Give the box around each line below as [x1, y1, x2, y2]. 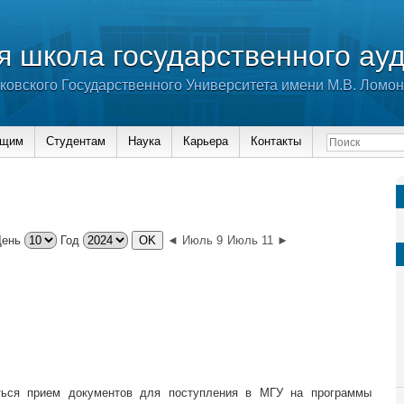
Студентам [46, 134, 106, 148]
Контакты [251, 134, 301, 148]
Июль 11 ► [227, 234, 289, 247]
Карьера [183, 134, 228, 148]
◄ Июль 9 [167, 234, 223, 247]
